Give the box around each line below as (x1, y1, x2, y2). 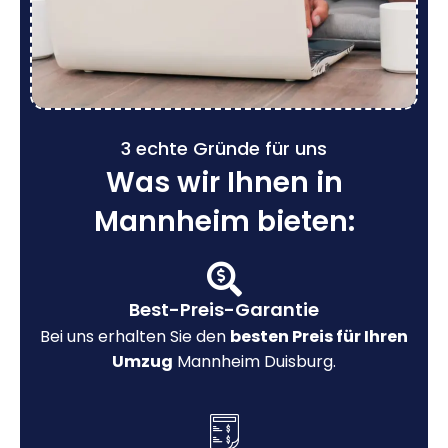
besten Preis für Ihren (230, 324, 408, 348)
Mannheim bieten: (93, 201, 355, 241)
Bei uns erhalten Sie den (40, 324, 230, 348)
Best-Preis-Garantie (129, 296, 319, 322)
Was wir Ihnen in (105, 162, 343, 202)
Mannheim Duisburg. (173, 349, 336, 373)
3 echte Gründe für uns (121, 135, 327, 161)
